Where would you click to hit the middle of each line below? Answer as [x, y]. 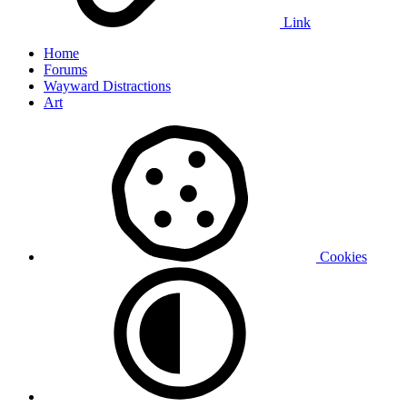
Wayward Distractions [107, 85]
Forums [65, 69]
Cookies [342, 256]
